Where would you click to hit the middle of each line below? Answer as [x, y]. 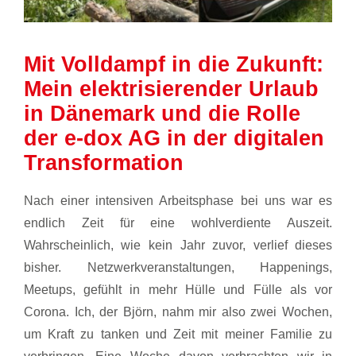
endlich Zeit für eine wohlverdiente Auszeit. [178, 222]
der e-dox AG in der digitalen [174, 138]
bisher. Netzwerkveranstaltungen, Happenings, [178, 267]
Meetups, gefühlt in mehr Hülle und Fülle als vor [178, 289]
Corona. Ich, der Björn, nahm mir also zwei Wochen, [178, 311]
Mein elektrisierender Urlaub [171, 89]
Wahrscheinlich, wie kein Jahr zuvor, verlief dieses [178, 245]
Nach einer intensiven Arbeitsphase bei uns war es [178, 200]
